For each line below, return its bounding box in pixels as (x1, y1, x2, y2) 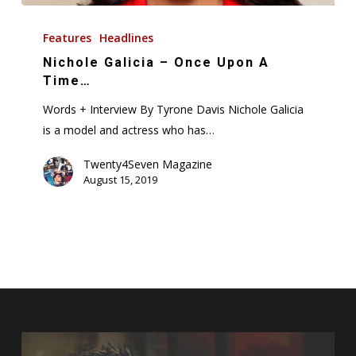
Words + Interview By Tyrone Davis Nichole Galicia (43, 101, 304, 117)
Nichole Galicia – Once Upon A (43, 54, 270, 70)
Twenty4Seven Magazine (83, 156, 213, 172)
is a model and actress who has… (43, 122, 215, 137)
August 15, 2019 (83, 172, 158, 187)
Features (43, 29, 92, 45)
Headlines (99, 29, 154, 45)
